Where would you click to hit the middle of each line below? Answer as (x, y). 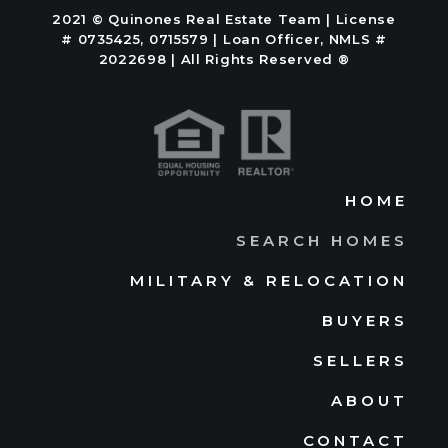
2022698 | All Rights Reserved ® (224, 58)
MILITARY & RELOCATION (269, 280)
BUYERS (365, 320)
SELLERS (360, 360)
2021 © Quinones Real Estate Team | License (224, 18)
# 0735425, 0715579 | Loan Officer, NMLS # (224, 38)
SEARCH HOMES (322, 240)
